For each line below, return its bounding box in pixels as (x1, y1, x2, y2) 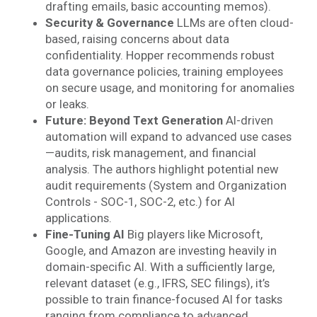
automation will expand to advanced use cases (45, 129, 292, 144)
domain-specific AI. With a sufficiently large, (45, 260, 275, 274)
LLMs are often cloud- (173, 16, 294, 30)
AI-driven (222, 113, 273, 127)
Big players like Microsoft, (124, 227, 263, 241)
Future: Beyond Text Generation (45, 113, 223, 127)
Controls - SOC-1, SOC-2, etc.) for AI (45, 195, 235, 209)
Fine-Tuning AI (45, 227, 125, 241)
